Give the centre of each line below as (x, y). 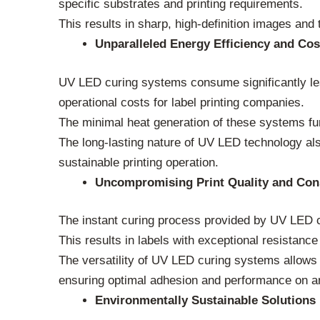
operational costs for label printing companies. (181, 102)
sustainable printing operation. (139, 162)
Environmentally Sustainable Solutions (205, 301)
